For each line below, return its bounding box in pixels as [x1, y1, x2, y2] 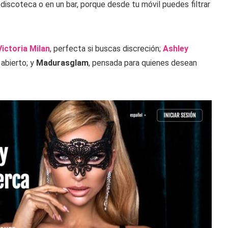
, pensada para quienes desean [89, 58, 197, 68]
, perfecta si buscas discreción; [50, 44, 163, 54]
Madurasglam [36, 58, 89, 68]
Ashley [163, 44, 188, 54]
